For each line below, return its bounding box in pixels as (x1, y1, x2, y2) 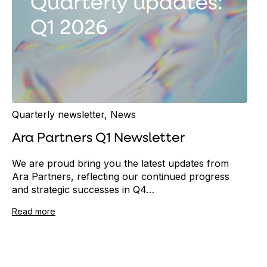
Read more (12, 206, 55, 217)
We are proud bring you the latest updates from (12, 157, 229, 170)
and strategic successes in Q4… (12, 184, 154, 196)
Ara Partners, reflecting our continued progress (12, 170, 229, 183)
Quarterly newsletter (12, 108, 104, 121)
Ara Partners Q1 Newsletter (12, 132, 185, 146)
